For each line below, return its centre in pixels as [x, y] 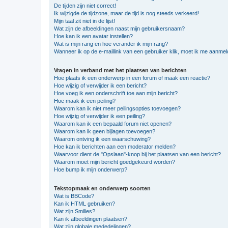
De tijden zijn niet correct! [85, 5]
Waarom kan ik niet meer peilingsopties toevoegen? [117, 108]
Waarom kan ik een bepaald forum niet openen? [113, 123]
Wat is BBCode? [74, 196]
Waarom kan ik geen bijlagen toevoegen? [105, 131]
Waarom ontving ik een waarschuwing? [102, 139]
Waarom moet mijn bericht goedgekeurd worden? [115, 162]
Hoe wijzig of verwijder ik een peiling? [99, 116]
